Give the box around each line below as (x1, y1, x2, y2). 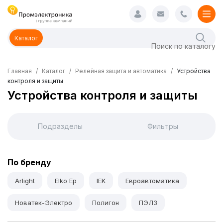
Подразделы (38, 122, 83, 130)
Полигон (92, 199, 119, 207)
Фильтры (147, 122, 178, 130)
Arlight (15, 177, 35, 185)
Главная (7, 67, 32, 75)
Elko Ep (55, 177, 77, 185)
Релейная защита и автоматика (75, 67, 167, 75)
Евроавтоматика (125, 177, 179, 185)
